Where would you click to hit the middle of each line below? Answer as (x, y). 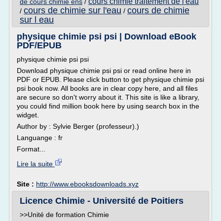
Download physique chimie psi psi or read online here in (104, 71)
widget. (28, 115)
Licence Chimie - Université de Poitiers (102, 201)
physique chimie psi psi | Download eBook (107, 37)
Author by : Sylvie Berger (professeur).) (78, 126)
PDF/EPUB (39, 45)
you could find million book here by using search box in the (108, 106)
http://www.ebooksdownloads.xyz (87, 184)
